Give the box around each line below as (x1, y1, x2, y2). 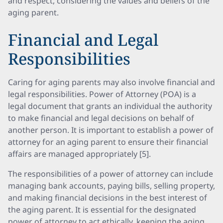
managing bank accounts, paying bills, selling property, (8, 180, 215, 191)
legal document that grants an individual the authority (8, 101, 212, 111)
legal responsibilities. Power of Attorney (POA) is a (8, 89, 196, 100)
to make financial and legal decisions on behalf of (8, 112, 194, 123)
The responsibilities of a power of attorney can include (8, 168, 213, 179)
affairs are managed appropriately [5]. (8, 148, 151, 159)
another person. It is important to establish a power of (8, 124, 214, 135)
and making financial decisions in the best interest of (8, 192, 207, 203)
